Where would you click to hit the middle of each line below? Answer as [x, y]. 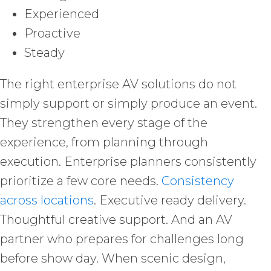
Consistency [198, 181]
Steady [44, 52]
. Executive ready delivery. [170, 200]
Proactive [52, 33]
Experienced [62, 14]
